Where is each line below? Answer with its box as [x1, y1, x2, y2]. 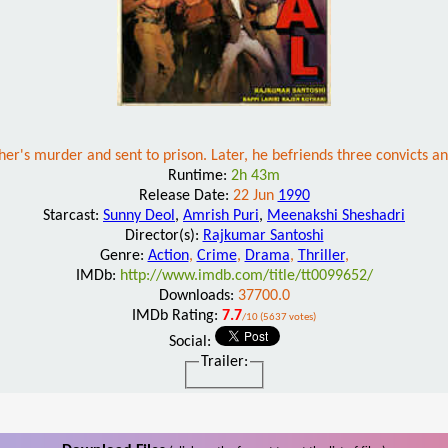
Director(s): [124, 227, 203, 244]
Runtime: [168, 167, 231, 184]
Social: [168, 333, 215, 350]
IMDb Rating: [132, 307, 222, 324]
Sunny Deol [103, 207, 175, 224]
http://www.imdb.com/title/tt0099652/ [119, 267, 373, 284]
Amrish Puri [183, 207, 259, 224]
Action [147, 247, 189, 264]
